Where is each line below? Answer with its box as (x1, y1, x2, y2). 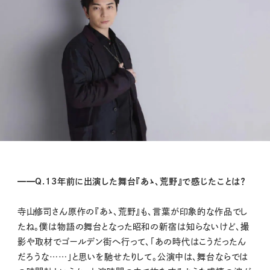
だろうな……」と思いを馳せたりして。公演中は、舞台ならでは (17, 252, 249, 261)
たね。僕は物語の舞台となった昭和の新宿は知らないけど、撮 (17, 222, 250, 231)
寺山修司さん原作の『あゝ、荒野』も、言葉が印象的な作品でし (17, 207, 248, 216)
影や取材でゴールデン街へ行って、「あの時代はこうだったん (17, 237, 246, 246)
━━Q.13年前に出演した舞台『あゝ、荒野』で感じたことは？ (17, 177, 246, 186)
